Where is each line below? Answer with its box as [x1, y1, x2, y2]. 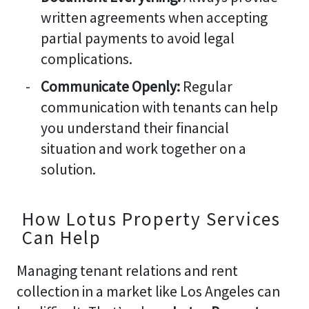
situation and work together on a [41, 139, 246, 159]
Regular [180, 77, 232, 97]
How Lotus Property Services [22, 206, 281, 230]
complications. [41, 49, 132, 68]
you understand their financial [41, 119, 229, 138]
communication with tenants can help [41, 98, 278, 117]
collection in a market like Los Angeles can [16, 281, 280, 301]
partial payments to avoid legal [41, 28, 235, 48]
